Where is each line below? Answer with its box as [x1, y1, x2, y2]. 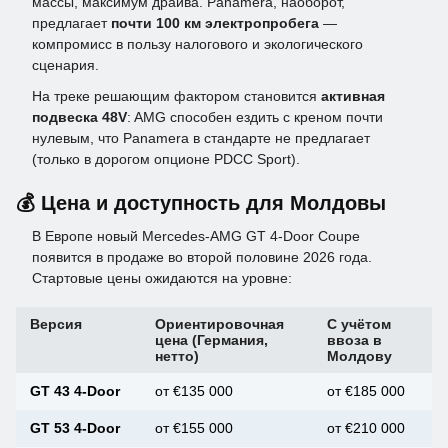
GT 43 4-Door [30, 383, 120, 400]
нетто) [155, 348, 199, 365]
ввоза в [327, 332, 382, 349]
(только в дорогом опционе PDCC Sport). [32, 151, 300, 168]
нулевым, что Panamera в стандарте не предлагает [32, 130, 370, 147]
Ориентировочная [155, 316, 284, 333]
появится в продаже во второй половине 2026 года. [32, 249, 372, 266]
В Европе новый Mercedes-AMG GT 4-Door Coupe [32, 228, 360, 245]
